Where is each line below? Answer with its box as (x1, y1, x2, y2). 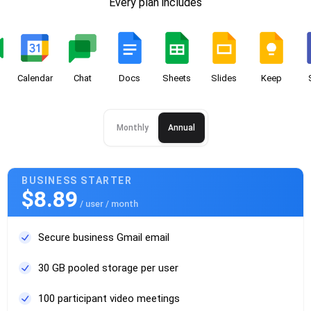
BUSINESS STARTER (22, 175, 133, 186)
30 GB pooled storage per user (38, 262, 178, 274)
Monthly (116, 123, 149, 133)
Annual (167, 123, 195, 133)
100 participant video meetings (38, 292, 180, 305)
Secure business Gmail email (38, 231, 169, 244)
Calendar (17, 73, 53, 83)
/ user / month (78, 199, 138, 209)
